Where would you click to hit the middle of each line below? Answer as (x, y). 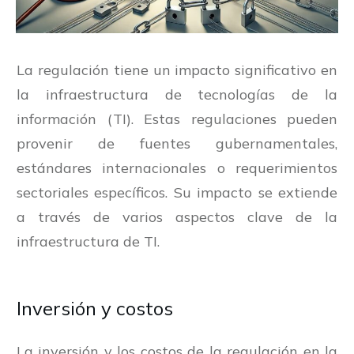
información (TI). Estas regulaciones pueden (177, 119)
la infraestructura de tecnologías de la (177, 95)
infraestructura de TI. (88, 242)
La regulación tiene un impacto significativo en (177, 70)
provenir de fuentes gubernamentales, (177, 144)
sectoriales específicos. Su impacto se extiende (177, 193)
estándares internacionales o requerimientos (177, 168)
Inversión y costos (95, 309)
